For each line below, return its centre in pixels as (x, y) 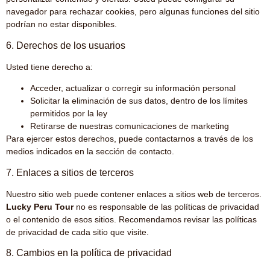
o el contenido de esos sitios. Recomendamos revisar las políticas (131, 219)
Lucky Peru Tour (40, 206)
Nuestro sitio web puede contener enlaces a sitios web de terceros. (134, 194)
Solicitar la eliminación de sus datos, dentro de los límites (139, 101)
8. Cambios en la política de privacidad (89, 253)
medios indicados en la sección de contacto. (90, 152)
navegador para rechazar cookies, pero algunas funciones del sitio (133, 12)
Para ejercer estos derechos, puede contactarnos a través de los (130, 139)
